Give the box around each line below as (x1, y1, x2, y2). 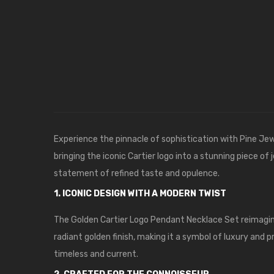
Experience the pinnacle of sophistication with (54, 134, 240, 145)
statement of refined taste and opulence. (54, 168, 220, 179)
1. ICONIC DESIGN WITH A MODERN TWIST (54, 188, 226, 199)
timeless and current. (54, 249, 138, 260)
